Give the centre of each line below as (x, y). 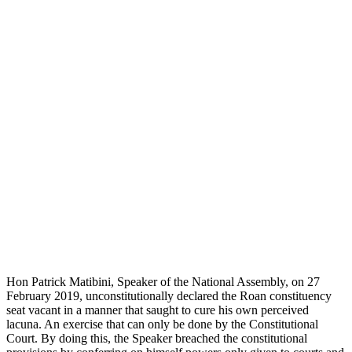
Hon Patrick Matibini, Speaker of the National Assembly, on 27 (163, 281)
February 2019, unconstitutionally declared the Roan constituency (169, 295)
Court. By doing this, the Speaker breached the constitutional (157, 338)
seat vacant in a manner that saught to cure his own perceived (158, 310)
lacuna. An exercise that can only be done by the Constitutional (162, 324)
